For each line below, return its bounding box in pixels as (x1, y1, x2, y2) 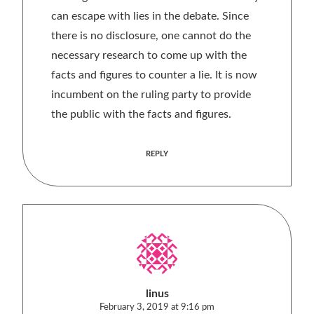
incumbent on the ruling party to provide (51, 89, 251, 100)
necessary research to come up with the (51, 50, 247, 61)
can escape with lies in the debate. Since (51, 11, 249, 22)
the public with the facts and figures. (51, 109, 231, 120)
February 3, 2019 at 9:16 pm (100, 303, 214, 312)
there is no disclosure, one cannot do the (51, 30, 251, 41)
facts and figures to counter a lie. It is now (51, 69, 257, 81)
